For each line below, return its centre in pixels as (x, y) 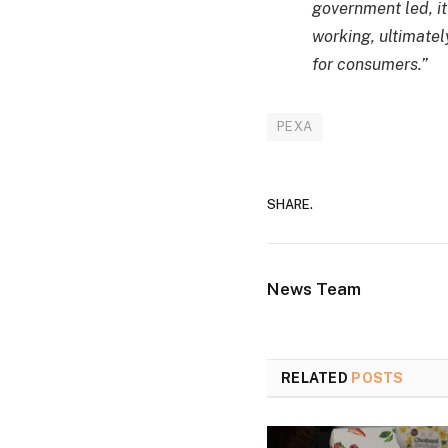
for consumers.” (370, 63)
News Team (314, 288)
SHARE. (290, 205)
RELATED (316, 377)
